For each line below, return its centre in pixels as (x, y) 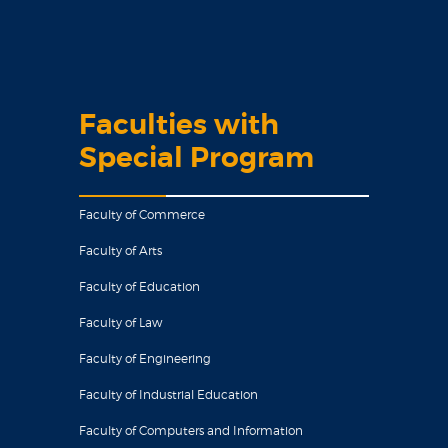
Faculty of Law (120, 322)
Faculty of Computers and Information (191, 430)
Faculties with (179, 125)
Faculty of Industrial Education (168, 394)
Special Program (196, 158)
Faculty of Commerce (142, 214)
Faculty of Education (139, 286)
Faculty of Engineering (145, 358)
